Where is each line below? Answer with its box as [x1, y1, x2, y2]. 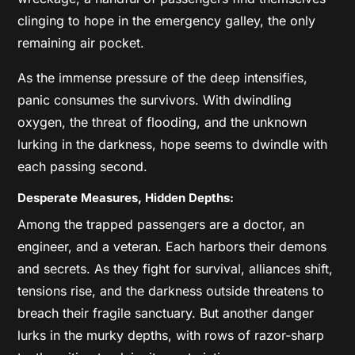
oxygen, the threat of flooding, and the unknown [17, 113, 307, 130]
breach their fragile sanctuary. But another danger [17, 304, 315, 321]
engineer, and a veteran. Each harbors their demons [17, 238, 327, 254]
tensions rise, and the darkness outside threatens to [17, 282, 325, 299]
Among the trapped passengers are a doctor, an [17, 216, 305, 232]
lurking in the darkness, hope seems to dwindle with [17, 136, 328, 152]
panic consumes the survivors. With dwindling [17, 91, 292, 108]
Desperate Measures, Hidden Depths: [17, 189, 235, 205]
